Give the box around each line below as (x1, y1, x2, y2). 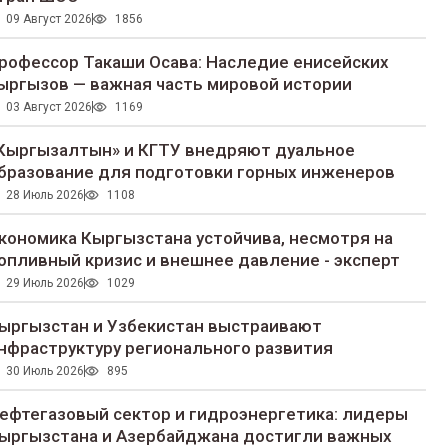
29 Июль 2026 (5, 276, 84, 291)
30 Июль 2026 (5, 364, 84, 379)
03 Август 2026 (5, 100, 92, 115)
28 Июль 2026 (5, 188, 84, 203)
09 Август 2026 (5, 12, 92, 27)
